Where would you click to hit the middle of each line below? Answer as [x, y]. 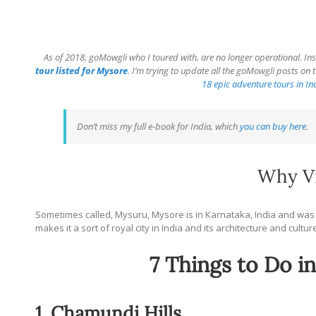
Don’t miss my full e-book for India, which [158, 126]
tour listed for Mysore [81, 70]
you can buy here [273, 126]
